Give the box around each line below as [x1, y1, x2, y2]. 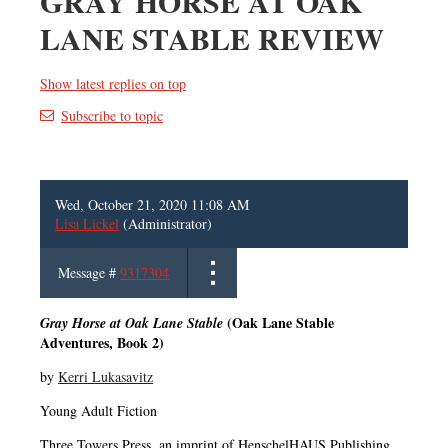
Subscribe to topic [61, 105, 163, 125]
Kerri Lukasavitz [58, 366, 153, 386]
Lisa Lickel [55, 213, 119, 233]
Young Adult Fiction [40, 400, 157, 420]
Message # [58, 262, 120, 282]
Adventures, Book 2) [40, 331, 164, 353]
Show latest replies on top [40, 73, 186, 93]
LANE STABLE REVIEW [40, 15, 384, 60]
